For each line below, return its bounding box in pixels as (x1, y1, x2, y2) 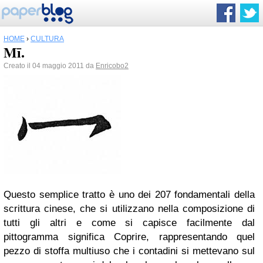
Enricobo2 (96, 62, 129, 70)
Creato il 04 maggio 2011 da (4, 62, 96, 70)
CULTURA (31, 35, 64, 43)
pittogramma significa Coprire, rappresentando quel (4, 231, 255, 242)
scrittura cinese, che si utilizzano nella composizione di (4, 203, 255, 214)
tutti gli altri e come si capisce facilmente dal (4, 217, 255, 228)
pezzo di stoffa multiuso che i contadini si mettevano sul (4, 245, 255, 257)
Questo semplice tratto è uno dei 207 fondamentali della (4, 189, 255, 200)
